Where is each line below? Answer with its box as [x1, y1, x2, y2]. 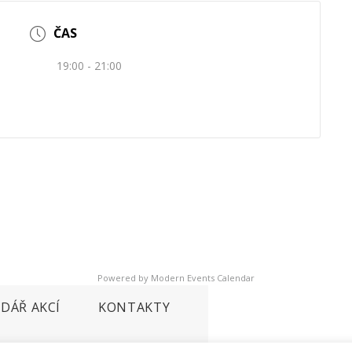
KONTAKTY [98, 298, 170, 316]
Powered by [97, 271, 151, 284]
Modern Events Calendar [151, 271, 255, 284]
